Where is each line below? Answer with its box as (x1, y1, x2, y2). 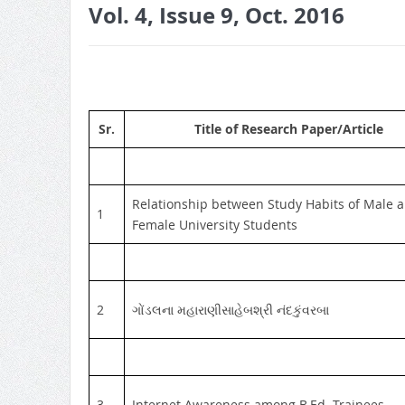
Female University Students (131, 215, 297, 233)
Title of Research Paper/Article (194, 119, 383, 137)
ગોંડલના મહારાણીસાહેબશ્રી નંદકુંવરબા (131, 300, 329, 318)
